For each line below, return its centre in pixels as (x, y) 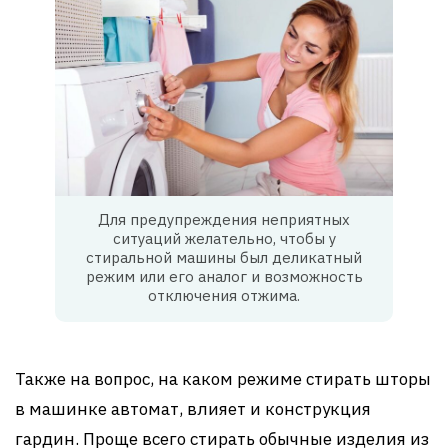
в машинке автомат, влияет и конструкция (193, 409)
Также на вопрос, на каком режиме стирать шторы (223, 379)
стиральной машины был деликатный (224, 258)
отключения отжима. (224, 296)
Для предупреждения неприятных (224, 220)
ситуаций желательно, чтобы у (224, 239)
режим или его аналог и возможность (224, 277)
